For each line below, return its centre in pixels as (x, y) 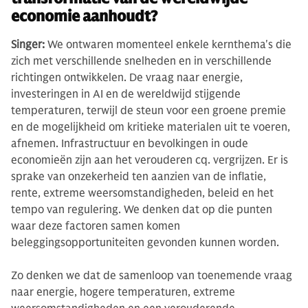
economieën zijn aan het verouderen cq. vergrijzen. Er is (150, 160)
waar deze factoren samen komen (96, 226)
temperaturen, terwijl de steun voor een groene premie (148, 110)
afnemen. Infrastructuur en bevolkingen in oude (130, 143)
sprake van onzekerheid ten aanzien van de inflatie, (139, 176)
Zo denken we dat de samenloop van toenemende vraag (152, 275)
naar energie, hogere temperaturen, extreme (123, 292)
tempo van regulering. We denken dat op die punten (142, 209)
